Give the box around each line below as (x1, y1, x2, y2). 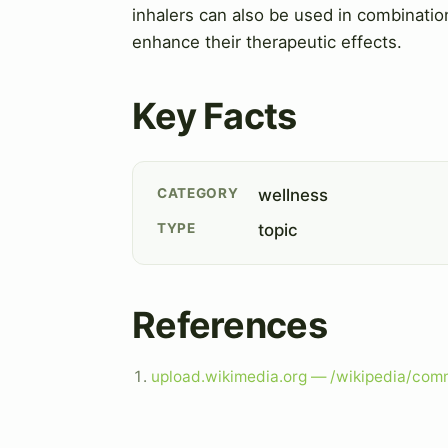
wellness (258, 184, 329, 205)
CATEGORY (157, 184, 239, 201)
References (132, 302, 327, 347)
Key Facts (132, 93, 297, 138)
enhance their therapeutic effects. (132, 31, 402, 52)
